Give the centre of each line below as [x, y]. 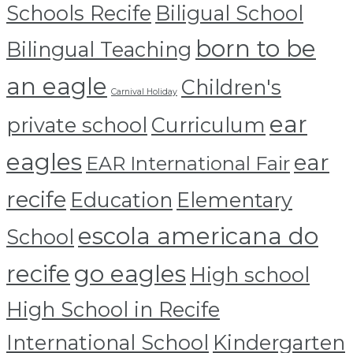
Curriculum [208, 125]
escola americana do [198, 236]
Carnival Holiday [144, 92]
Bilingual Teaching [99, 50]
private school [77, 125]
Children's [231, 87]
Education [121, 200]
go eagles [130, 274]
